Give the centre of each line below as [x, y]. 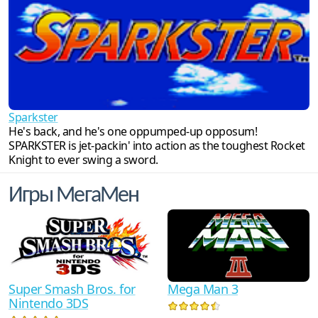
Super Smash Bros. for [72, 289]
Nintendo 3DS [48, 303]
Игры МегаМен [73, 196]
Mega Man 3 [203, 289]
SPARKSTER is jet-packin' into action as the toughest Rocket [157, 146]
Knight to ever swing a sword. [83, 160]
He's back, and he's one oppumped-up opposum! [133, 132]
